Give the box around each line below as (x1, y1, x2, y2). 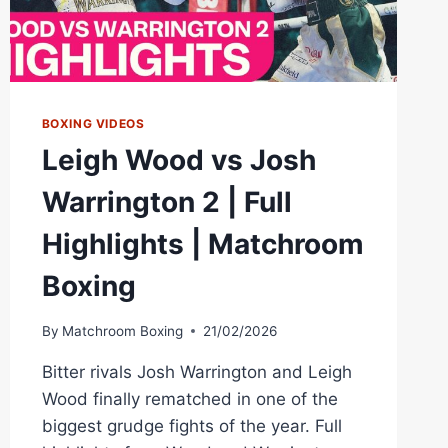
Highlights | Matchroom (41, 227, 364, 262)
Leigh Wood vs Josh (41, 143, 316, 178)
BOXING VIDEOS (41, 116, 145, 132)
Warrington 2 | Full (41, 185, 292, 220)
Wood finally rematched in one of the (41, 388, 338, 409)
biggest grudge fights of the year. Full (41, 415, 342, 436)
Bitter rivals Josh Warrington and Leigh (41, 361, 352, 382)
